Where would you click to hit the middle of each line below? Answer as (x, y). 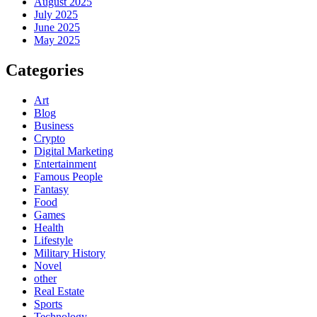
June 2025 (57, 27)
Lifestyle (53, 240)
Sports (48, 304)
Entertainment (65, 163)
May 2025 (57, 40)
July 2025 (56, 14)
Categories (45, 70)
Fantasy (51, 189)
